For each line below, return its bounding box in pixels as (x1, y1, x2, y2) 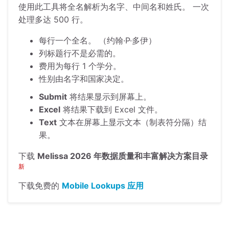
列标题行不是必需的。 (39, 48, 121, 59)
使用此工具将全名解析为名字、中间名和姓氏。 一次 (18, 2, 209, 12)
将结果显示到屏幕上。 (67, 91, 151, 102)
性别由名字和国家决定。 (39, 74, 129, 84)
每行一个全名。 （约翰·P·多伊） (39, 35, 156, 46)
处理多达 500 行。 (18, 14, 88, 25)
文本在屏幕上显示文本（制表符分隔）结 (57, 117, 207, 128)
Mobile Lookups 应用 (62, 180, 144, 191)
